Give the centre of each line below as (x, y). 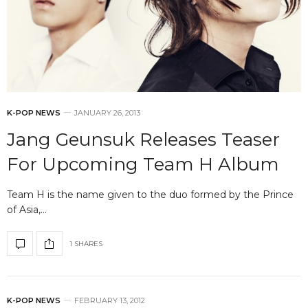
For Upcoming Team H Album (143, 164)
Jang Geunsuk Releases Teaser (143, 140)
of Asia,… (27, 210)
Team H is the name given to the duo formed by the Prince (150, 195)
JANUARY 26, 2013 (107, 113)
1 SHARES (86, 243)
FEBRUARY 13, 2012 (110, 300)
